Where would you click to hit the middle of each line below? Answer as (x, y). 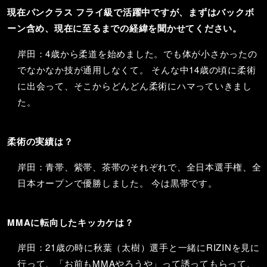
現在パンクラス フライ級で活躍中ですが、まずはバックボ (131, 12)
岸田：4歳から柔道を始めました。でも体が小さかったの (137, 53)
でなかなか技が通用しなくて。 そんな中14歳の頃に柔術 (137, 69)
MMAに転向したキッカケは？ (71, 222)
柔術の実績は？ (40, 141)
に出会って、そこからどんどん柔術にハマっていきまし (135, 85)
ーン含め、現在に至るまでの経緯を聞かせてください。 (125, 28)
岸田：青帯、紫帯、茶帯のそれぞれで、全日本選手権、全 (139, 166)
